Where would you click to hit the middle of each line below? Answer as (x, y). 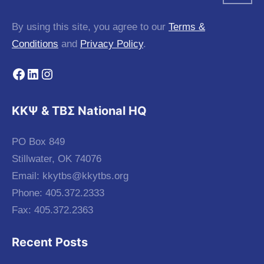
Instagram (71, 73)
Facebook (42, 73)
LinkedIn (52, 73)
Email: (27, 176)
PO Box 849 (38, 142)
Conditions (35, 44)
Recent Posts (50, 242)
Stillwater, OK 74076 (57, 159)
